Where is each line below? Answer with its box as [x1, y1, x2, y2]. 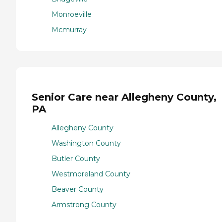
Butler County [52, 154, 100, 164]
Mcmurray [52, 25, 87, 34]
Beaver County [52, 185, 104, 194]
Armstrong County [52, 200, 116, 210]
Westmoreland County [52, 169, 130, 179]
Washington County [52, 139, 121, 148]
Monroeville [52, 9, 92, 19]
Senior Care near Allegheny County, [32, 91, 217, 103]
